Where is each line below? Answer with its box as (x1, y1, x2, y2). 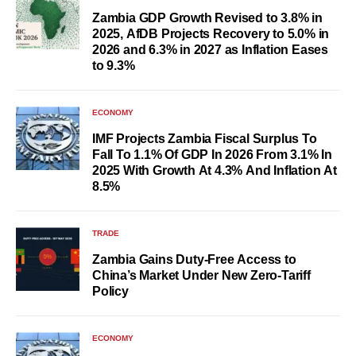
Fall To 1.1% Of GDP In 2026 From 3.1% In (92, 148, 332, 162)
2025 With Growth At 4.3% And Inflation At (92, 164, 337, 178)
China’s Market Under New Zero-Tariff (92, 269, 311, 283)
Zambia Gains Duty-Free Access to (92, 253, 296, 267)
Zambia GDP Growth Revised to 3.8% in (92, 11, 323, 25)
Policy (92, 284, 129, 299)
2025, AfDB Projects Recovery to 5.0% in (92, 27, 330, 41)
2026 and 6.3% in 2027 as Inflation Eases (92, 43, 328, 57)
